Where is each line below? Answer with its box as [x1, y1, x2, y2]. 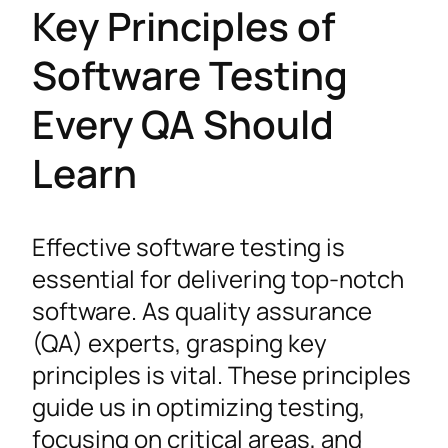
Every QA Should [32, 97, 334, 152]
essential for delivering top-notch [32, 261, 404, 295]
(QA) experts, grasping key [32, 325, 327, 359]
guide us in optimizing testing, [32, 389, 365, 423]
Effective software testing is [32, 229, 345, 263]
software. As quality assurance [32, 293, 372, 327]
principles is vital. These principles [32, 357, 411, 391]
